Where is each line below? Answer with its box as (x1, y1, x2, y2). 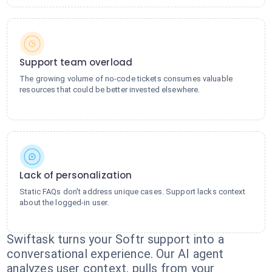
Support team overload (19, 56, 133, 69)
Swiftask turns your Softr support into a (7, 232, 224, 246)
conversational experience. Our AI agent (7, 246, 224, 261)
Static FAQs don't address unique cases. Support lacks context (19, 187, 245, 196)
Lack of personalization (19, 169, 132, 182)
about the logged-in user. (19, 198, 109, 207)
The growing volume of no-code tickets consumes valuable (19, 74, 233, 83)
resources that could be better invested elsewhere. (19, 85, 200, 94)
